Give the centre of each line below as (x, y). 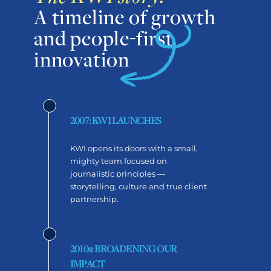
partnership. (95, 199)
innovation (83, 60)
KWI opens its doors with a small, (134, 149)
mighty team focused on (119, 161)
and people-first (104, 39)
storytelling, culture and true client (139, 187)
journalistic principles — (118, 174)
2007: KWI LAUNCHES (116, 121)
